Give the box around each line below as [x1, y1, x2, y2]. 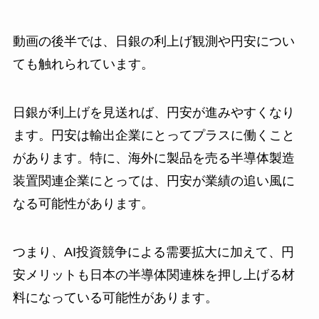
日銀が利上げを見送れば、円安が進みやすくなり [12, 105, 295, 120]
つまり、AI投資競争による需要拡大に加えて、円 [12, 244, 294, 259]
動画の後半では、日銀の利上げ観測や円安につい [12, 33, 295, 48]
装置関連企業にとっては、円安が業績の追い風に [12, 173, 295, 188]
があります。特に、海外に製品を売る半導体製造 [12, 150, 295, 165]
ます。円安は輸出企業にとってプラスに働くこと [12, 127, 295, 142]
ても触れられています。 [12, 56, 154, 71]
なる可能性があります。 [12, 196, 154, 211]
